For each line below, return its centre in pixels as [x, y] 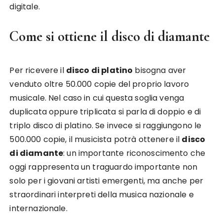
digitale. [25, 7]
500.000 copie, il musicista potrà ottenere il [96, 139]
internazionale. [38, 208]
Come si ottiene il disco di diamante [110, 36]
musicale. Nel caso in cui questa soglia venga [97, 98]
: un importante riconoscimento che [134, 153]
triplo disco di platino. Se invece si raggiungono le [106, 126]
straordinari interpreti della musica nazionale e [102, 195]
